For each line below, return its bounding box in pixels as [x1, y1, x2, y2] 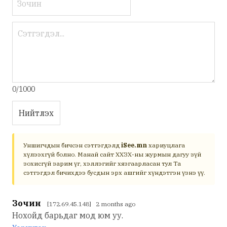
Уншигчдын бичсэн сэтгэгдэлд [23, 141, 121, 149]
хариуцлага [147, 141, 185, 149]
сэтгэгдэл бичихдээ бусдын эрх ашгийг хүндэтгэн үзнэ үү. [23, 168, 205, 176]
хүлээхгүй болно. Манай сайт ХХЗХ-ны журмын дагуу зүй [23, 150, 201, 158]
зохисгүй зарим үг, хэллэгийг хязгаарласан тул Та [23, 159, 181, 167]
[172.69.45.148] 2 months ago [47, 200, 135, 208]
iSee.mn [121, 141, 147, 149]
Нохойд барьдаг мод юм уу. [12, 210, 123, 220]
